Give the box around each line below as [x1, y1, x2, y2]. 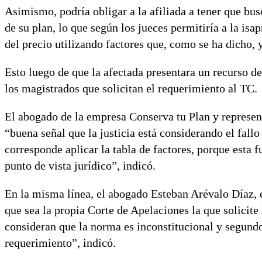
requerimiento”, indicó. [5, 236, 116, 250]
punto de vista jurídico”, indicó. [5, 159, 156, 173]
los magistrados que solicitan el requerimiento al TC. [5, 82, 257, 95]
